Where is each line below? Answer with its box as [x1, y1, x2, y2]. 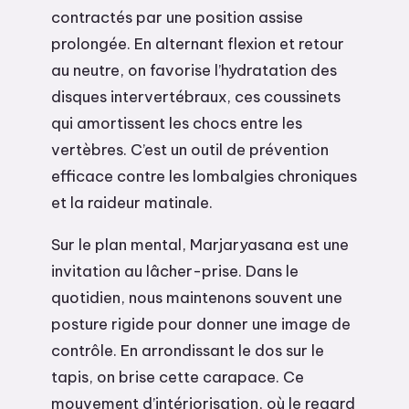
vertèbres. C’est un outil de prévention [51, 140, 329, 160]
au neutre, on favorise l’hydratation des [51, 60, 337, 80]
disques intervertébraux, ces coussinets [51, 87, 341, 107]
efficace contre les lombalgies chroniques [51, 166, 357, 186]
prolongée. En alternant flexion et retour [51, 34, 344, 54]
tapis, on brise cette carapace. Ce [51, 366, 304, 386]
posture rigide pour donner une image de [51, 313, 351, 333]
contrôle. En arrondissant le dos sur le [51, 340, 324, 360]
